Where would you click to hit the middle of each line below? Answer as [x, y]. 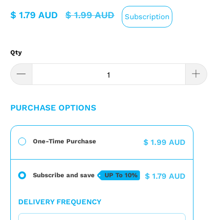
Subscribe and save [64, 175]
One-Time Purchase [65, 141]
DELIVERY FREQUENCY [60, 202]
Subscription [147, 16]
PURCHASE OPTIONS [54, 108]
